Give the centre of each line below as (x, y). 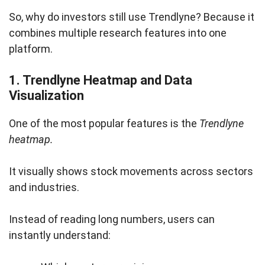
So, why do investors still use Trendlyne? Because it (132, 17)
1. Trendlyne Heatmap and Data (101, 80)
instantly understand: (60, 235)
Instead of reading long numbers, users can (112, 219)
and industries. (44, 188)
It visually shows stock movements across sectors (131, 172)
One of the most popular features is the (104, 124)
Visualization (46, 96)
